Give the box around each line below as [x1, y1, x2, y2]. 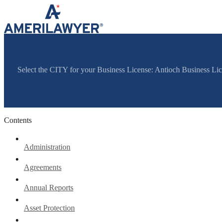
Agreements [24, 163, 61, 171]
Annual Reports [24, 183, 73, 192]
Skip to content [3, 3, 51, 12]
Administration [24, 142, 70, 151]
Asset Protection [24, 203, 75, 212]
